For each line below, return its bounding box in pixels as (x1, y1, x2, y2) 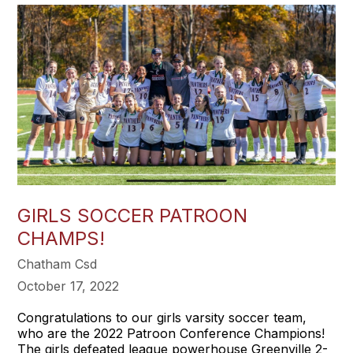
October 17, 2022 (17, 277, 120, 294)
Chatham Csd (17, 255, 98, 272)
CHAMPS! (17, 226, 106, 250)
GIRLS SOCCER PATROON (17, 203, 248, 227)
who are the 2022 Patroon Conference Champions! (17, 325, 325, 341)
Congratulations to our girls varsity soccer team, (17, 309, 307, 325)
